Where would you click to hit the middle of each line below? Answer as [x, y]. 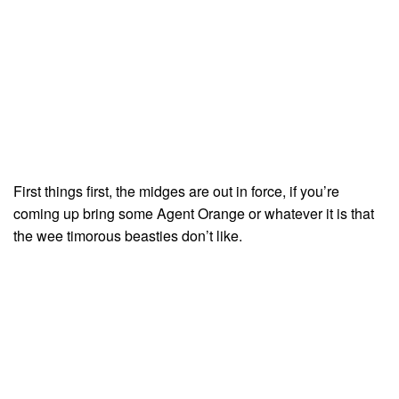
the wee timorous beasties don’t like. [128, 236]
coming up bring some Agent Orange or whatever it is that [194, 214]
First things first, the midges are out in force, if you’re [176, 191]
